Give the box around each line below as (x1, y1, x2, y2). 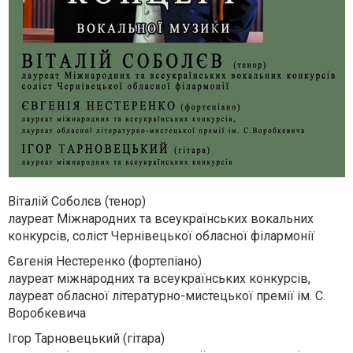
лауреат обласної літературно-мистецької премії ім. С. (8, 288, 325, 303)
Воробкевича (8, 306, 86, 321)
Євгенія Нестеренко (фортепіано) (8, 254, 202, 269)
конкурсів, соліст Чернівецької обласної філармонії (8, 229, 314, 243)
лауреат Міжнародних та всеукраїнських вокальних (8, 211, 314, 226)
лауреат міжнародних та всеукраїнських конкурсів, (8, 271, 310, 286)
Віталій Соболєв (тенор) (8, 194, 146, 209)
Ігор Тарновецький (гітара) (8, 331, 165, 346)
